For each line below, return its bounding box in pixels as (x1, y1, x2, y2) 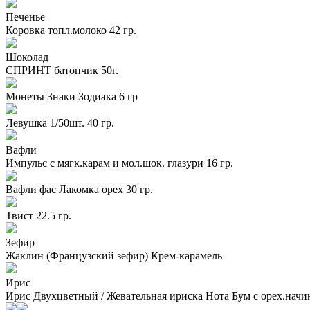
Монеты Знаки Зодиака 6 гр (6, 90, 138, 102)
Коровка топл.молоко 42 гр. (6, 24, 136, 36)
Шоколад (6, 51, 48, 63)
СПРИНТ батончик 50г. (6, 64, 118, 76)
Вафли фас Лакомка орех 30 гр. (6, 183, 153, 195)
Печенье (6, 10, 45, 23)
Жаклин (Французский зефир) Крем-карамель (6, 249, 222, 262)
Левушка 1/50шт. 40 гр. (6, 116, 114, 129)
